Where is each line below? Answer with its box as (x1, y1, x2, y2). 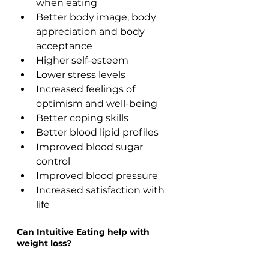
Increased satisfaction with (36, 184, 167, 196)
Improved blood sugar (36, 141, 145, 153)
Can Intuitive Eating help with (17, 226, 152, 237)
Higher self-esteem (36, 54, 131, 66)
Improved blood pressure (36, 169, 160, 181)
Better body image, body (36, 11, 159, 23)
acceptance (36, 40, 97, 52)
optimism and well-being (36, 97, 157, 109)
